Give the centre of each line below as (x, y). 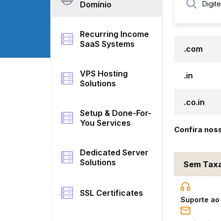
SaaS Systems (108, 44)
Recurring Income (115, 34)
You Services (106, 123)
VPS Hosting (104, 74)
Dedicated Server (114, 152)
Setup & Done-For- (116, 113)
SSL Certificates (112, 193)
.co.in (195, 102)
